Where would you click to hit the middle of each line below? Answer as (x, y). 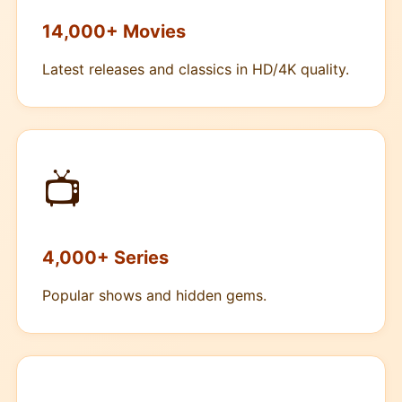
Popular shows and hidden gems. (154, 295)
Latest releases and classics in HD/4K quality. (196, 69)
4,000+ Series (105, 258)
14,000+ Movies (114, 31)
